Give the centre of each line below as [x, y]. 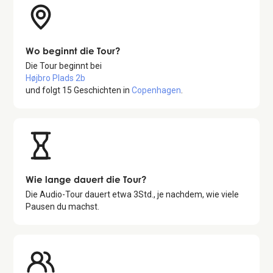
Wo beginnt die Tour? [73, 51]
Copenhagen [157, 90]
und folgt [44, 90]
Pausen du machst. [63, 207]
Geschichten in [102, 90]
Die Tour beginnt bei [64, 66]
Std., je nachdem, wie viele [189, 195]
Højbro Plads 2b [56, 78]
